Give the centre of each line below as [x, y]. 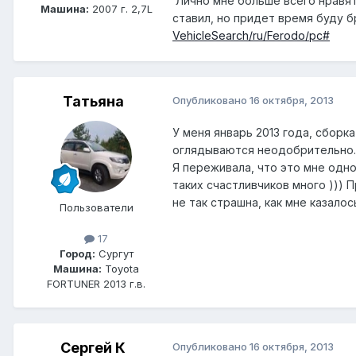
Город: [77, 253]
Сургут [114, 253]
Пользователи [96, 207]
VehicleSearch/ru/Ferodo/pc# [251, 36]
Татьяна [93, 101]
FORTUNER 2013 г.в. [96, 283]
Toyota [120, 268]
